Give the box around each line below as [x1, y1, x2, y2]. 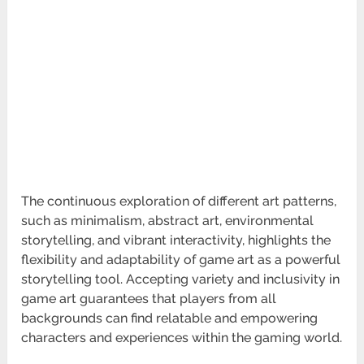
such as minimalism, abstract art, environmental [21, 213, 314, 229]
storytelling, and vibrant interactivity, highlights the [21, 232, 331, 249]
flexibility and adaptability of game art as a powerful [21, 252, 341, 268]
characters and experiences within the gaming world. [21, 330, 343, 346]
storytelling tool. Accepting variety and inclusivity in [21, 271, 340, 288]
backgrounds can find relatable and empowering [21, 310, 318, 327]
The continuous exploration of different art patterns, [21, 193, 337, 210]
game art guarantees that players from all [21, 291, 277, 307]
